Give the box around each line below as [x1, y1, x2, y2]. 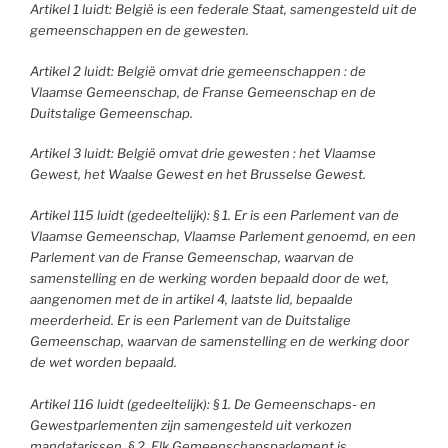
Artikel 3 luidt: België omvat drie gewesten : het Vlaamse [30, 145, 376, 162]
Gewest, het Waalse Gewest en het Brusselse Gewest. [30, 166, 366, 183]
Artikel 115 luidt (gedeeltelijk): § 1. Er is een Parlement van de [30, 206, 399, 223]
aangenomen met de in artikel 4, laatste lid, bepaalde [30, 290, 353, 307]
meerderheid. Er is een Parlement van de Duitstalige [30, 311, 351, 328]
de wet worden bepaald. [30, 353, 177, 370]
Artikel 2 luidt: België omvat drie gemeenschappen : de [30, 62, 366, 79]
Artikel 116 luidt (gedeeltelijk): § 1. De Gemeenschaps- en [30, 395, 376, 412]
